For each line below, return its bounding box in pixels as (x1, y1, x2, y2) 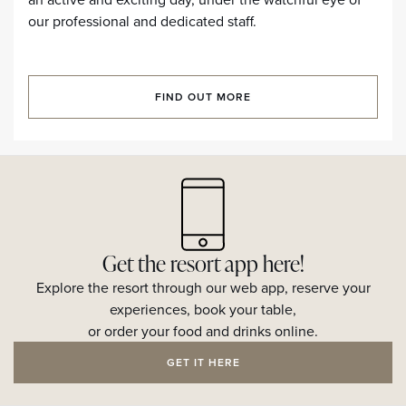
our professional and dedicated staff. (28, 11, 256, 31)
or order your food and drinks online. (88, 321, 318, 341)
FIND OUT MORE (155, 89, 251, 104)
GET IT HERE (166, 354, 240, 370)
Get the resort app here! (101, 248, 304, 278)
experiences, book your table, (110, 299, 296, 319)
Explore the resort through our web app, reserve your (35, 277, 371, 297)
